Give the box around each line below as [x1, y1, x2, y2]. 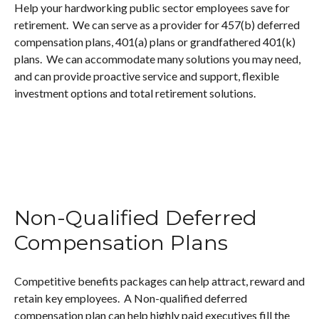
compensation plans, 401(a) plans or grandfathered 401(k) [14, 35, 296, 48]
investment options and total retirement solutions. [14, 86, 256, 100]
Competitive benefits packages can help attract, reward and [14, 274, 305, 288]
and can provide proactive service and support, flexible [14, 69, 279, 83]
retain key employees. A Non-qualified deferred [14, 291, 247, 305]
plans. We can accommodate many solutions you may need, [14, 52, 300, 66]
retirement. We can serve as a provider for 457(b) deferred [14, 18, 300, 31]
